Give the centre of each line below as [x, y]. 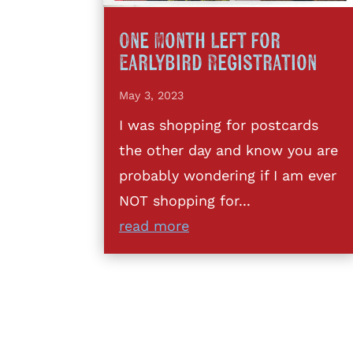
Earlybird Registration [218, 63]
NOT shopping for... [185, 200]
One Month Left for [200, 41]
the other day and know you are [229, 150]
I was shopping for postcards [219, 124]
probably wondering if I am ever [228, 175]
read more [154, 225]
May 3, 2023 [151, 95]
